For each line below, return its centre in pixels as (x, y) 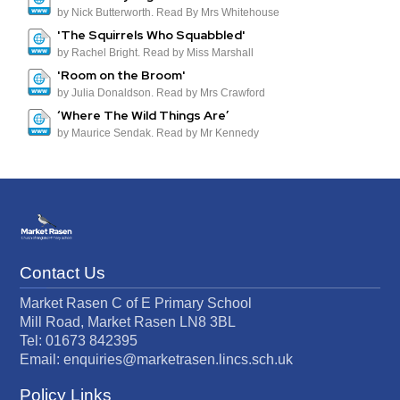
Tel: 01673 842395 (79, 341)
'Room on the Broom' (122, 75)
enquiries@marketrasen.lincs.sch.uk (179, 360)
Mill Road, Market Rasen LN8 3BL (128, 322)
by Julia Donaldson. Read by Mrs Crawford (162, 93)
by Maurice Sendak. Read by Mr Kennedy (158, 133)
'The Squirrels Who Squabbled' (152, 35)
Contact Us (63, 273)
